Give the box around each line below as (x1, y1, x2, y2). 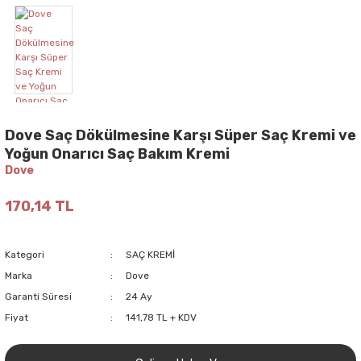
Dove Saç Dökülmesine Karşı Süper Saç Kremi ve (5, 126, 356, 144)
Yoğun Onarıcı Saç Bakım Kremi (5, 144, 230, 163)
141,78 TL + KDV (125, 311, 197, 323)
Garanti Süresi (5, 290, 72, 302)
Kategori (5, 248, 44, 260)
